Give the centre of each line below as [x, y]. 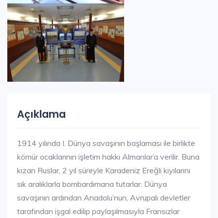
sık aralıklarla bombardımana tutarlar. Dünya [92, 184]
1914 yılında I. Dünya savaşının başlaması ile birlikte [106, 143]
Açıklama [41, 114]
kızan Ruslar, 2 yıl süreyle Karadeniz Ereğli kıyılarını [104, 170]
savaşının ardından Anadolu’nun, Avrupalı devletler [104, 197]
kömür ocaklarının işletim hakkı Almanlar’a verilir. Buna [108, 156]
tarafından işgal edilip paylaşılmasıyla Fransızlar [98, 211]
